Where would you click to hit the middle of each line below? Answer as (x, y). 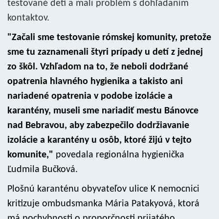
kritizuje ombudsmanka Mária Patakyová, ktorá (103, 204)
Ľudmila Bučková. (43, 170)
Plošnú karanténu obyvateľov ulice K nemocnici (103, 189)
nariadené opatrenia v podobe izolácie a (90, 96)
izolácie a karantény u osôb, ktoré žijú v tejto (99, 140)
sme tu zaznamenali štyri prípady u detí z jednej (105, 52)
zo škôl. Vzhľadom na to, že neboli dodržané (98, 67)
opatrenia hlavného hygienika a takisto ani (95, 82)
